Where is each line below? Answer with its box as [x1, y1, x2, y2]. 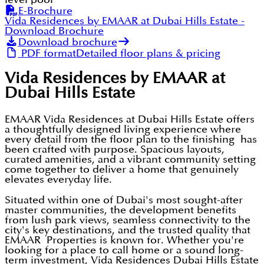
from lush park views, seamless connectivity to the [5, 214, 250, 225]
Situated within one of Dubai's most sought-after [5, 194, 243, 205]
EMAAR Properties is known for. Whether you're [5, 235, 244, 245]
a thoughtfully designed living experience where [5, 124, 241, 134]
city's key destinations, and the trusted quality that [5, 225, 250, 235]
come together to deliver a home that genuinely [5, 164, 239, 174]
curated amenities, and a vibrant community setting [5, 154, 256, 164]
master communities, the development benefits [5, 204, 236, 215]
